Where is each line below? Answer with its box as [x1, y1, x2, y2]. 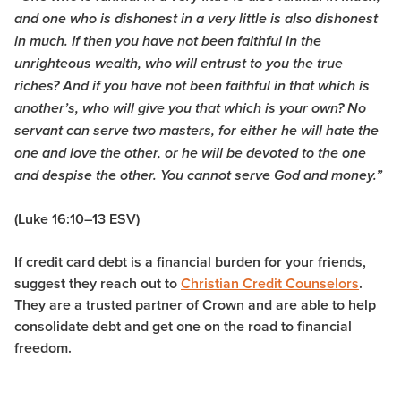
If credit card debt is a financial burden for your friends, [14, 251, 366, 272]
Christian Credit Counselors [181, 272, 359, 294]
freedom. [14, 337, 72, 358]
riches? [14, 77, 59, 95]
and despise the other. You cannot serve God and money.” [14, 166, 382, 184]
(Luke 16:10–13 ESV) [14, 208, 140, 229]
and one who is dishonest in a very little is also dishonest [14, 10, 378, 28]
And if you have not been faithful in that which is [63, 77, 370, 95]
